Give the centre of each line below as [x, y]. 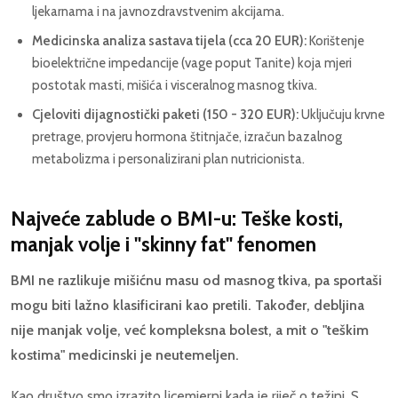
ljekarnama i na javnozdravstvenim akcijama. [158, 12]
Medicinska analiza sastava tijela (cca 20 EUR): [169, 41]
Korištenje [335, 41]
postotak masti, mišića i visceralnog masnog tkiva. [175, 86]
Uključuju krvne [342, 115]
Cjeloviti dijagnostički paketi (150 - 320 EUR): [165, 115]
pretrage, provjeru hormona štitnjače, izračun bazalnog [187, 137]
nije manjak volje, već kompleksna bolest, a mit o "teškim [190, 330]
